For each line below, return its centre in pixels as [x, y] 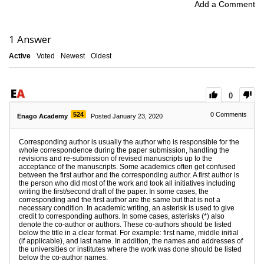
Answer [33, 39]
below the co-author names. [63, 257]
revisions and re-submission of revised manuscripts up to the [115, 158]
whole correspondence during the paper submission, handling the [124, 150]
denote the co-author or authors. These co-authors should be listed [125, 224]
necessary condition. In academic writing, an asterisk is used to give [127, 208]
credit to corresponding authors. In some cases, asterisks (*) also [122, 216]
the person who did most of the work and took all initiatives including [127, 183]
